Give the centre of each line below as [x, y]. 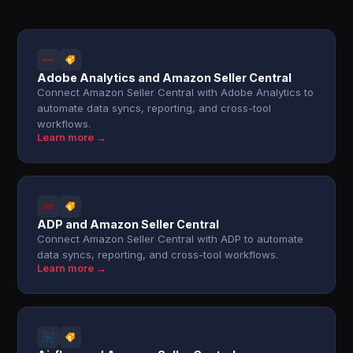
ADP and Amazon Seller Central [128, 224]
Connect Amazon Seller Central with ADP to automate [171, 239]
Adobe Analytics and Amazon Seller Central [165, 78]
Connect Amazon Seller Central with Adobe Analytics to [176, 92]
